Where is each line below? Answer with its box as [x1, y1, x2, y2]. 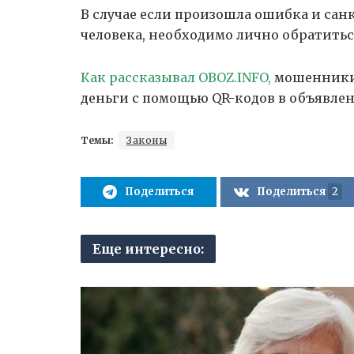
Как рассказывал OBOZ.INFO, [81, 70, 274, 86]
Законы [126, 134, 167, 147]
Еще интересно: [92, 241, 204, 258]
